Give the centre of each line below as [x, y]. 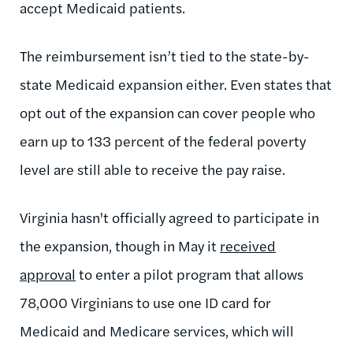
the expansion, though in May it [120, 245]
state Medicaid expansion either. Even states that [176, 84]
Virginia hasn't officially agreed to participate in [169, 217]
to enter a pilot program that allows [190, 273]
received [248, 245]
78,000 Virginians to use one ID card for [145, 302]
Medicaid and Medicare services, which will [157, 330]
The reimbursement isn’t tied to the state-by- [165, 55]
